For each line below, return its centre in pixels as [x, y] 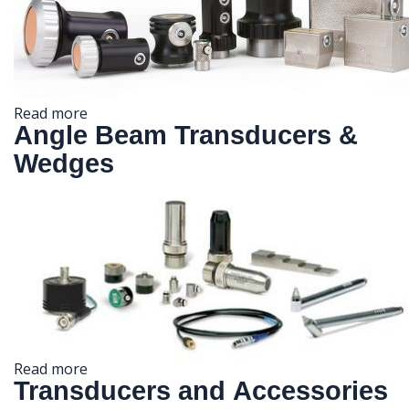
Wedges [64, 163]
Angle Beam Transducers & [186, 135]
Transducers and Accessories [201, 390]
